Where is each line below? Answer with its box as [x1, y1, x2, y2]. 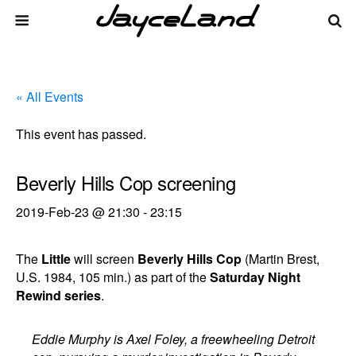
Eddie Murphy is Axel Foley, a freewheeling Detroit [32, 330, 315, 348]
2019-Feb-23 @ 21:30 [16, 203, 140, 221]
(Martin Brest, [242, 250, 319, 268]
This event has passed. [16, 125, 146, 143]
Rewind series [16, 286, 101, 304]
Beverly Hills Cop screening [16, 168, 236, 196]
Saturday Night [210, 268, 300, 286]
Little [41, 250, 71, 268]
